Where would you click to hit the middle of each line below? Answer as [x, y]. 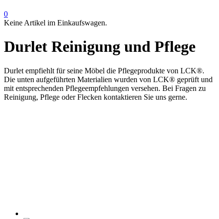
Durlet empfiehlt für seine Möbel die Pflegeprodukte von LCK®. [104, 70]
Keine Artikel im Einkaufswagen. [55, 22]
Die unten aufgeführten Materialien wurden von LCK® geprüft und [108, 79]
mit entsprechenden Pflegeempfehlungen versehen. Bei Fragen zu [105, 88]
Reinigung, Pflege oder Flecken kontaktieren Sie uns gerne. [96, 97]
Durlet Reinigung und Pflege [100, 47]
